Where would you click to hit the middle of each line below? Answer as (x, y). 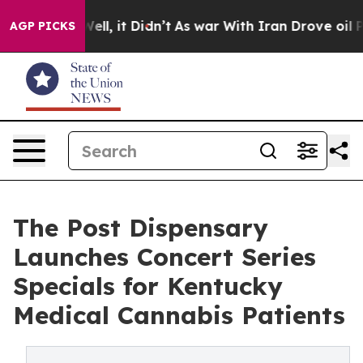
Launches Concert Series (164, 257)
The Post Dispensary (141, 228)
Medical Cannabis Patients (179, 315)
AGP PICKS (43, 26)
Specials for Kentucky (148, 286)
